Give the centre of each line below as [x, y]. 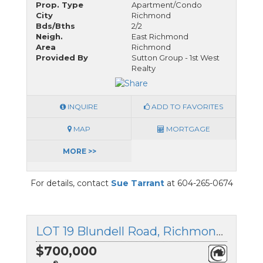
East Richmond [160, 37]
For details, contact [70, 183]
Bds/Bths [55, 26]
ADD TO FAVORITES [186, 106]
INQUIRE [82, 106]
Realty [144, 68]
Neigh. [49, 37]
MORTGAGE [187, 129]
